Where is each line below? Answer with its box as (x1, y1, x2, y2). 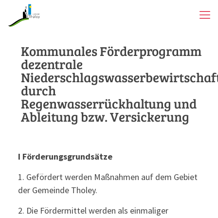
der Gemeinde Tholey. (18, 184, 97, 196)
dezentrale (21, 55, 83, 73)
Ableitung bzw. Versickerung (21, 108, 189, 126)
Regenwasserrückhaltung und (21, 94, 197, 112)
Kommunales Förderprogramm (21, 42, 201, 60)
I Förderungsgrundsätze (18, 151, 112, 162)
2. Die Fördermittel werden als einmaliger (18, 205, 168, 216)
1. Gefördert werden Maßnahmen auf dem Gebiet (18, 171, 198, 182)
